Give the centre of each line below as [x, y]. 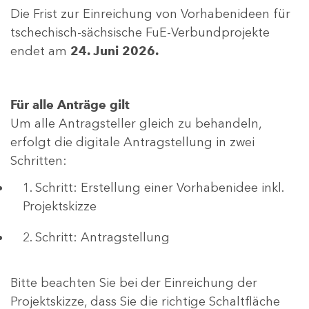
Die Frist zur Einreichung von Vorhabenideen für [150, 14]
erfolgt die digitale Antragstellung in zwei [132, 142]
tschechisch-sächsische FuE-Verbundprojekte [140, 33]
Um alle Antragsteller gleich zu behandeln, [136, 124]
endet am [40, 51]
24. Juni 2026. [114, 51]
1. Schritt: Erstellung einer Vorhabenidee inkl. [153, 188]
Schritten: [39, 161]
